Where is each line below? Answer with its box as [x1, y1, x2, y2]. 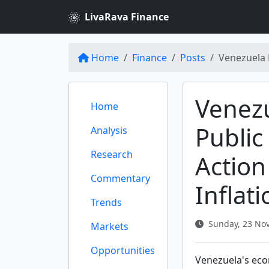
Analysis [91, 124, 127, 137]
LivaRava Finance [85, 10, 169, 23]
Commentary [91, 172, 150, 185]
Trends [91, 196, 122, 209]
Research [91, 148, 133, 161]
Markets [91, 220, 128, 233]
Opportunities [91, 244, 155, 257]
